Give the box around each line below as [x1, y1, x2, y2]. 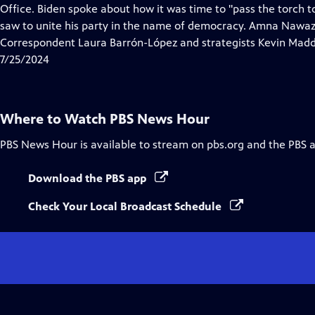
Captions [89, 18, 134, 32]
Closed [89, 1, 123, 15]
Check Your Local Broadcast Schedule [28, 200, 224, 213]
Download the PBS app [28, 172, 149, 185]
